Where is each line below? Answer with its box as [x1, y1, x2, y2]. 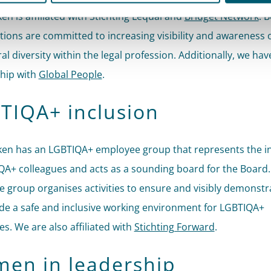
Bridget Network [184, 10, 259, 23]
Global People [38, 68, 102, 81]
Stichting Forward [134, 220, 215, 233]
